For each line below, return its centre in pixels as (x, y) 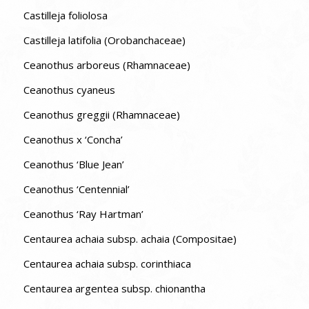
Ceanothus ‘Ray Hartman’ (83, 213)
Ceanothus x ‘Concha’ (73, 139)
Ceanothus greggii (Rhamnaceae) (101, 114)
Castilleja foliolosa (65, 15)
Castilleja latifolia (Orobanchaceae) (144, 40)
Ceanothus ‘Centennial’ (76, 189)
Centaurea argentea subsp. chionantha (114, 288)
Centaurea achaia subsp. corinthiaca (107, 263)
